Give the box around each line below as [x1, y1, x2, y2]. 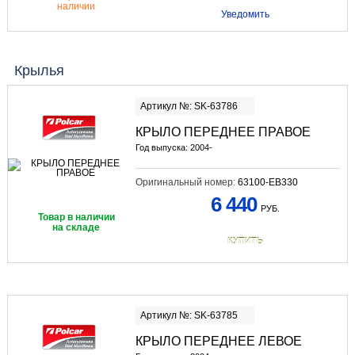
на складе [52, 222, 101, 233]
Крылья [13, 62, 64, 78]
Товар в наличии [37, 212, 115, 223]
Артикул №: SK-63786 [139, 101, 238, 112]
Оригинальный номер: [135, 177, 238, 188]
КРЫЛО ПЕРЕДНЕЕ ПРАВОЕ [135, 125, 311, 139]
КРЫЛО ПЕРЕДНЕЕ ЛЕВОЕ [135, 334, 302, 349]
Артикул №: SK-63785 [139, 310, 238, 322]
